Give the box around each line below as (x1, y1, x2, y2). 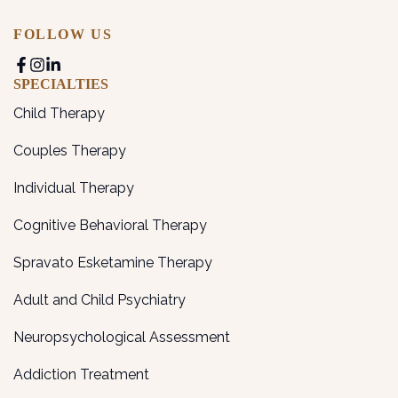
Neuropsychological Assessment (13, 329, 230, 346)
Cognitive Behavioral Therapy (13, 217, 207, 235)
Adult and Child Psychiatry (13, 291, 186, 309)
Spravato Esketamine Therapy (13, 254, 212, 272)
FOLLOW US (13, 27, 113, 43)
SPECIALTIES (13, 76, 108, 92)
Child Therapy (13, 105, 105, 123)
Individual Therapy (13, 179, 134, 197)
